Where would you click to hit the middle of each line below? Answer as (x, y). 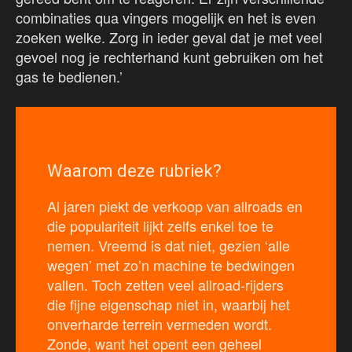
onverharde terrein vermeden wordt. (159, 324)
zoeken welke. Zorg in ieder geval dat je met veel (169, 37)
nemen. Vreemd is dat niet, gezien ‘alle (169, 246)
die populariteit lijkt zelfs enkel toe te (160, 226)
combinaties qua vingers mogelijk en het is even (166, 18)
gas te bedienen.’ (69, 77)
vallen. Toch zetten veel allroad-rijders (165, 285)
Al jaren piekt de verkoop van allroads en (175, 206)
